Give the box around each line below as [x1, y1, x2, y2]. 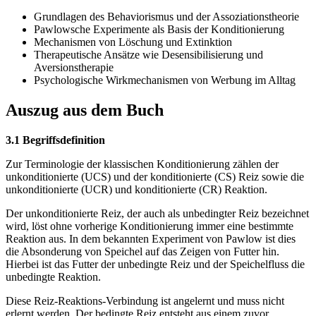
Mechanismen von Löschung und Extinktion [34, 36, 232, 49]
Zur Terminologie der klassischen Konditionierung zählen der [6, 158, 279, 171]
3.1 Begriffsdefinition [6, 134, 105, 147]
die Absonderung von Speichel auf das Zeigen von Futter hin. [6, 245, 279, 258]
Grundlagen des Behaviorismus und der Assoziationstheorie [34, 11, 299, 23]
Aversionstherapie [34, 61, 114, 74]
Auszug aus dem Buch [6, 101, 164, 120]
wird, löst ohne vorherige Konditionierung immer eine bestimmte [6, 220, 293, 233]
